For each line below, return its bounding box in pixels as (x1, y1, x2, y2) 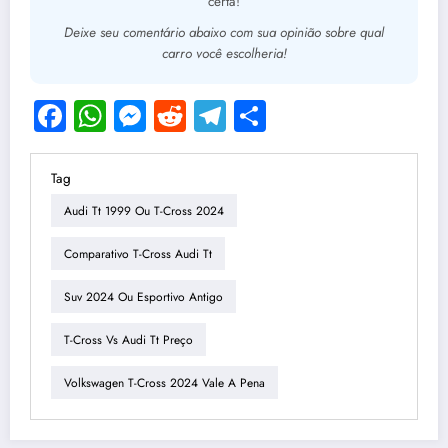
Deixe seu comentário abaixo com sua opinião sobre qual (64, 23, 384, 43)
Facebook (66, 93, 193, 140)
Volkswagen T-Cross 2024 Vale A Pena (64, 373, 265, 392)
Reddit (186, 93, 272, 140)
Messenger (146, 93, 292, 140)
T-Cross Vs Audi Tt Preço (64, 330, 193, 349)
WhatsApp (106, 93, 248, 140)
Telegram (226, 93, 346, 140)
